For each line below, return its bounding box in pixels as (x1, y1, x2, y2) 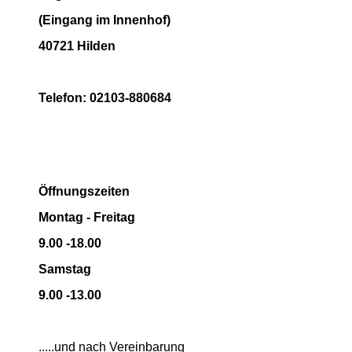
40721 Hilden (38, 39, 116, 53)
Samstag (38, 262, 92, 276)
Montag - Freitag (38, 211, 136, 224)
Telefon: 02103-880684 (38, 91, 172, 104)
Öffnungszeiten (38, 185, 130, 198)
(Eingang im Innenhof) (38, 13, 171, 27)
